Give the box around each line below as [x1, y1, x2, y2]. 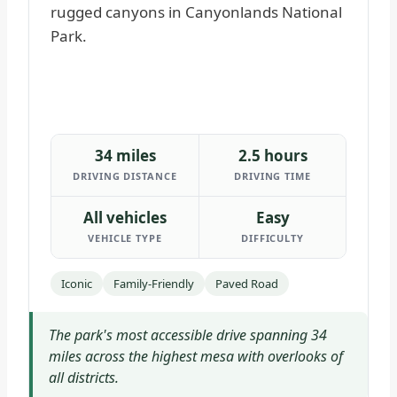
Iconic [61, 276, 92, 292]
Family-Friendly [113, 276, 194, 292]
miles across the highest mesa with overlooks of [49, 346, 343, 367]
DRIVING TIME [234, 169, 311, 183]
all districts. [49, 368, 119, 388]
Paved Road [215, 276, 278, 292]
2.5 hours [237, 145, 307, 167]
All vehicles [83, 207, 167, 229]
